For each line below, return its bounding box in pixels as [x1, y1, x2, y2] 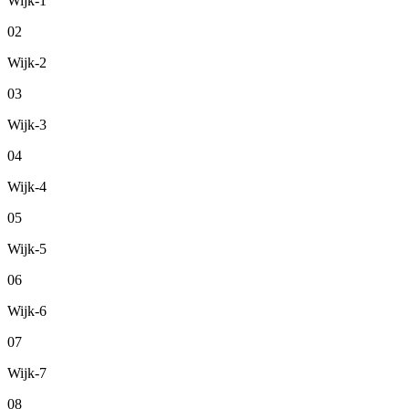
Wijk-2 [7, 55, 47, 71]
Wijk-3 [7, 117, 47, 133]
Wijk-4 [7, 179, 47, 195]
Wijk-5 [7, 241, 47, 257]
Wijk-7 [7, 365, 47, 382]
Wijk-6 [7, 303, 47, 320]
